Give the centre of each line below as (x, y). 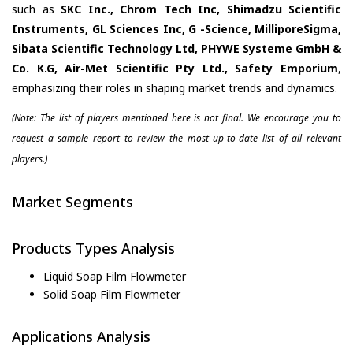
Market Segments (72, 201)
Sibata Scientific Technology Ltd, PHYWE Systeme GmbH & (176, 48)
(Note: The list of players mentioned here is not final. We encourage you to (176, 117)
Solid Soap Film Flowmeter (112, 294)
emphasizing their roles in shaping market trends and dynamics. (175, 87)
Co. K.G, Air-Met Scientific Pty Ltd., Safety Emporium (175, 68)
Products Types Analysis (93, 249)
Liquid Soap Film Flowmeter (115, 276)
